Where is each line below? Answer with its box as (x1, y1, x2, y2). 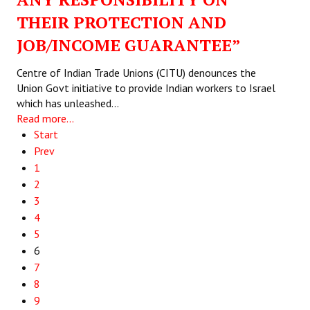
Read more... (17, 111, 74, 125)
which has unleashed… (17, 96, 119, 110)
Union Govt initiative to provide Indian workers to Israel (17, 81, 275, 95)
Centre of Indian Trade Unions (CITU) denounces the (17, 66, 256, 80)
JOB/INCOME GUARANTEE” (17, 34, 241, 56)
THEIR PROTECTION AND (17, 11, 226, 33)
